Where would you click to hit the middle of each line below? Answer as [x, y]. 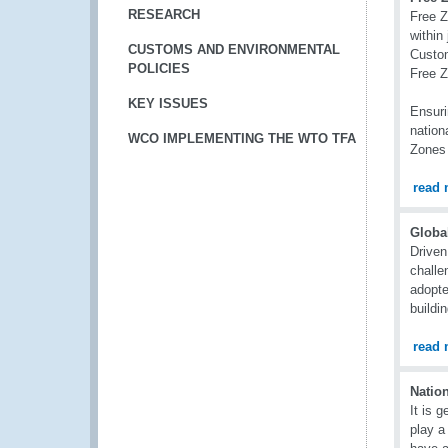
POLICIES [159, 68]
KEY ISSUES [168, 103]
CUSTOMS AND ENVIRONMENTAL [234, 49]
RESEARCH [164, 14]
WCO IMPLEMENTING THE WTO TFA [242, 138]
